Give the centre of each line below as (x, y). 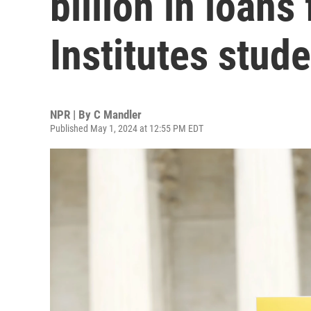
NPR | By (72, 115)
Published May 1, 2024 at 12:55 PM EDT (127, 128)
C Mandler (118, 115)
